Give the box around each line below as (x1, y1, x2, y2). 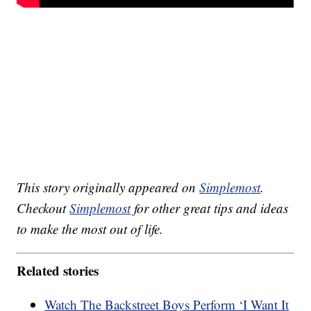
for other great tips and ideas (131, 199, 289, 217)
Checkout (17, 199, 70, 217)
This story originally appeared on (17, 178, 200, 196)
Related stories (17, 261, 99, 280)
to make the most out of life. (17, 219, 164, 237)
